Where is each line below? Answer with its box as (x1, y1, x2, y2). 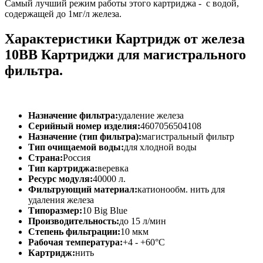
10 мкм (120, 226, 149, 237)
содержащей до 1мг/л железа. (5, 9, 122, 19)
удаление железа (118, 110, 184, 120)
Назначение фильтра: (28, 110, 118, 120)
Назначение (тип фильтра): (28, 131, 141, 141)
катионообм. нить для (137, 184, 225, 194)
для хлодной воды (124, 141, 197, 152)
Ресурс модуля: (28, 173, 93, 184)
